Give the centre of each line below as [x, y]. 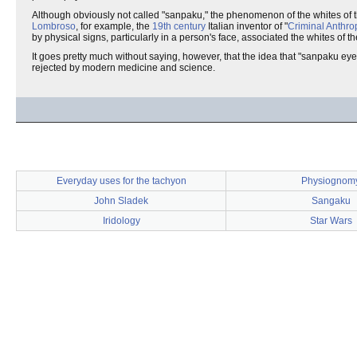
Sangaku [331, 201]
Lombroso [54, 26]
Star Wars [331, 221]
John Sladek [121, 201]
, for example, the [114, 26]
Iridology [121, 221]
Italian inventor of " [247, 26]
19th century [179, 26]
